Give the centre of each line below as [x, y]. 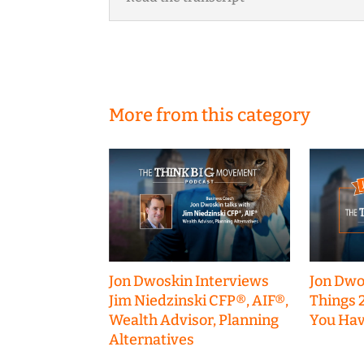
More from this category [210, 115]
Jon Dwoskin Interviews [189, 281]
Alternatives [152, 339]
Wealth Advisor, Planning [194, 320]
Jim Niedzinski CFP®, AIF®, [199, 300]
